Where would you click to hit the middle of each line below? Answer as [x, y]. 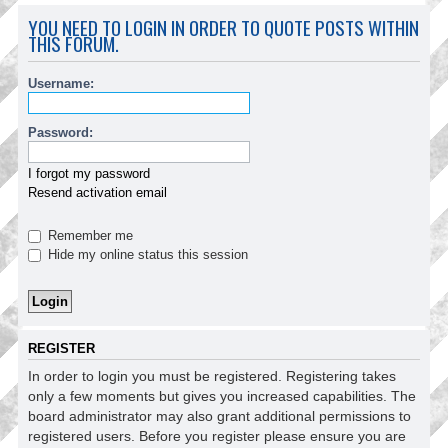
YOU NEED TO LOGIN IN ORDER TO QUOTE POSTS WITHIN [223, 27]
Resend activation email [97, 192]
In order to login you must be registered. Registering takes [212, 376]
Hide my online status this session [146, 254]
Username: [61, 83]
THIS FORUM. [73, 43]
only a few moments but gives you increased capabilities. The [222, 396]
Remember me [88, 235]
